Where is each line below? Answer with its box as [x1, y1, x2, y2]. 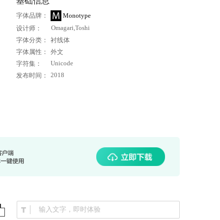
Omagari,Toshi [51, 24, 90, 31]
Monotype [63, 12, 91, 19]
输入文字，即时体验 [39, 206, 101, 213]
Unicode [51, 59, 73, 67]
